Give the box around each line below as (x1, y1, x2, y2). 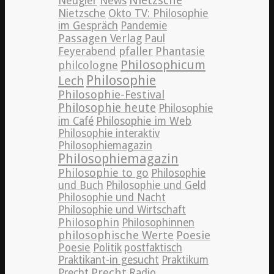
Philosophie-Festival (58, 87, 165, 101)
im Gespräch (58, 19, 118, 32)
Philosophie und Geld (106, 179, 206, 191)
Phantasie (155, 44, 205, 57)
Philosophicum (120, 57, 206, 72)
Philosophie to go (58, 166, 149, 179)
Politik (93, 241, 122, 254)
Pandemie (120, 19, 167, 32)
